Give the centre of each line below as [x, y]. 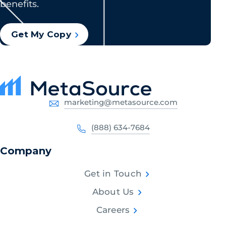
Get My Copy [41, 34]
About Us [113, 192]
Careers [113, 210]
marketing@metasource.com [121, 102]
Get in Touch [113, 174]
